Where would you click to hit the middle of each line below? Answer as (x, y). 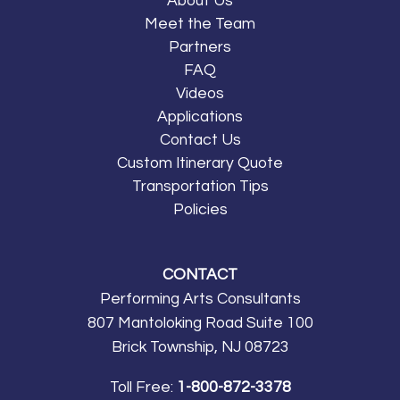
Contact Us (200, 140)
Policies (200, 209)
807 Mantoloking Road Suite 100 (200, 324)
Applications (200, 117)
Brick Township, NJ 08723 (200, 348)
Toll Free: (143, 387)
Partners (200, 47)
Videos (200, 93)
